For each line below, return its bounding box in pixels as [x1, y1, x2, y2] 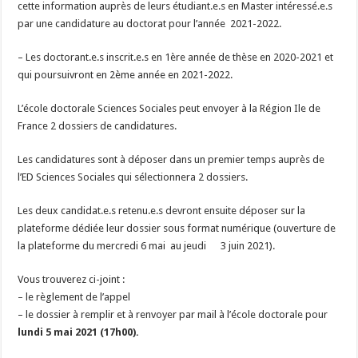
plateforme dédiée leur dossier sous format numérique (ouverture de [18, 222, 336, 234]
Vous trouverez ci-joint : [18, 273, 125, 285]
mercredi [97, 240, 139, 252]
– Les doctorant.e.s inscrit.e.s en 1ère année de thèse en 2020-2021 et [18, 51, 334, 63]
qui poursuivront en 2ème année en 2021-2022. [18, 69, 233, 81]
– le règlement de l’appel [18, 291, 131, 303]
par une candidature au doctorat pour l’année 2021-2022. [18, 18, 282, 30]
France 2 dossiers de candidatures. [18, 120, 177, 132]
